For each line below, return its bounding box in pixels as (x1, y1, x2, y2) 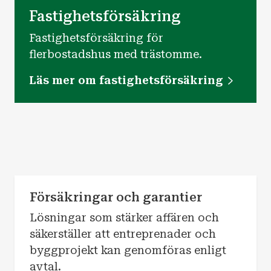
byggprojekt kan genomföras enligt (29, 244, 226, 257)
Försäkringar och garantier (29, 190, 202, 205)
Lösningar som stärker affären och (29, 211, 219, 224)
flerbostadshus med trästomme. (29, 47, 202, 60)
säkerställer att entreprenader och (29, 227, 216, 241)
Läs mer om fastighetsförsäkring (29, 73, 223, 87)
